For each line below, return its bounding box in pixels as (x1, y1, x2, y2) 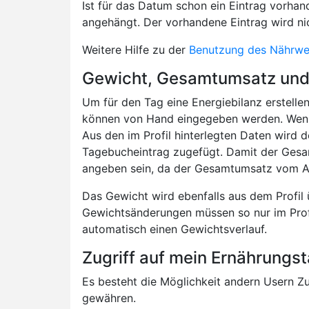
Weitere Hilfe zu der (82, 43, 189, 57)
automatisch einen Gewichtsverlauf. (82, 222, 267, 236)
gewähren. (82, 291, 136, 305)
